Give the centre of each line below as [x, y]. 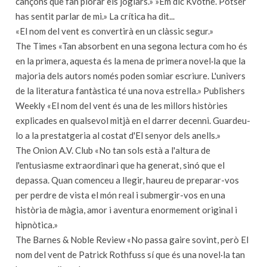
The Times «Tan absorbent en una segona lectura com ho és [131, 46]
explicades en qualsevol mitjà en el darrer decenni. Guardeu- [133, 120]
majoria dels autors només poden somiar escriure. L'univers [131, 76]
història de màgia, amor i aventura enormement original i [126, 210]
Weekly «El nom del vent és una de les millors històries [122, 105]
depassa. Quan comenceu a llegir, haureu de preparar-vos [127, 180]
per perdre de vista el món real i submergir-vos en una [120, 195]
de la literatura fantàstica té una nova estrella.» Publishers [130, 91]
